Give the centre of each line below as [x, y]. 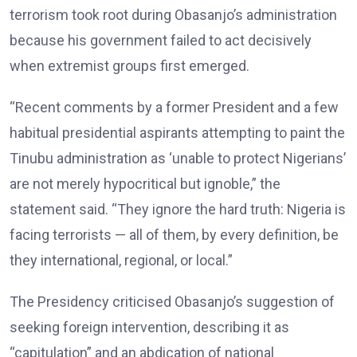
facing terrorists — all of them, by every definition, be [174, 235]
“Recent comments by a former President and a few [174, 108]
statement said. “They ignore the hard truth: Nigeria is [178, 210]
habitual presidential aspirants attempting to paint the [177, 133]
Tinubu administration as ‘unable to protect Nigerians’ [178, 159]
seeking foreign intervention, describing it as [149, 328]
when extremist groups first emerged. [129, 66]
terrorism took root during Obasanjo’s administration [173, 15]
